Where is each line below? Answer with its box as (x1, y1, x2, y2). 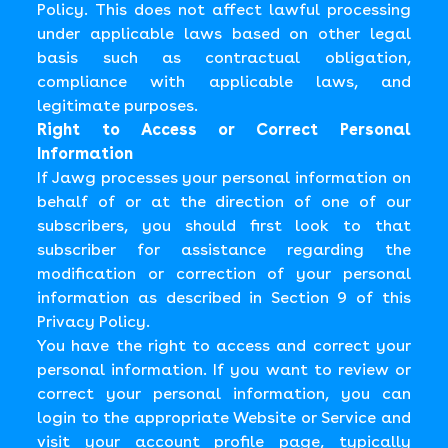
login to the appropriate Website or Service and (37, 408, 411, 427)
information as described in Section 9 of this (37, 288, 411, 307)
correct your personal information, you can (37, 384, 411, 403)
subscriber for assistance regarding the (37, 240, 411, 259)
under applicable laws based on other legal (37, 24, 411, 43)
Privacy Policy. (37, 312, 151, 331)
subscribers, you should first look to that (37, 216, 411, 235)
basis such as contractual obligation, (37, 48, 411, 67)
